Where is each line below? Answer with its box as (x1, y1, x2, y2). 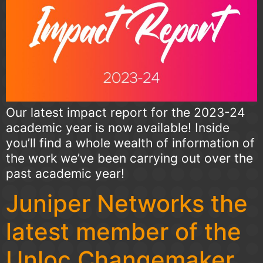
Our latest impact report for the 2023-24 (6, 104, 245, 120)
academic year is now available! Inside (6, 120, 230, 135)
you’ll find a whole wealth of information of (6, 135, 255, 150)
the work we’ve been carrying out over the (6, 150, 253, 166)
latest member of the (6, 217, 241, 247)
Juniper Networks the (6, 189, 248, 218)
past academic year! (6, 166, 124, 181)
